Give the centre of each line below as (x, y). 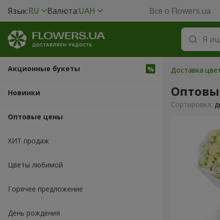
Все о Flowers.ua (180, 11)
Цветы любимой (35, 165)
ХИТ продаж (28, 141)
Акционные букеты (44, 69)
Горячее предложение (45, 189)
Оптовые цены (35, 117)
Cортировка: (193, 104)
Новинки (24, 93)
